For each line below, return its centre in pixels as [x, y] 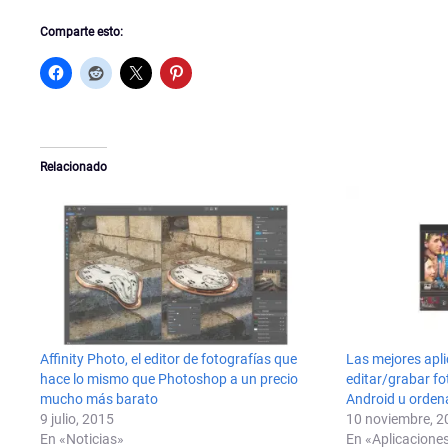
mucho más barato [99, 399]
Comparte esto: [81, 31]
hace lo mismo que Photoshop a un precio [169, 379]
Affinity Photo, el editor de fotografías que [168, 359]
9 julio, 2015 [77, 419]
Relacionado [73, 166]
